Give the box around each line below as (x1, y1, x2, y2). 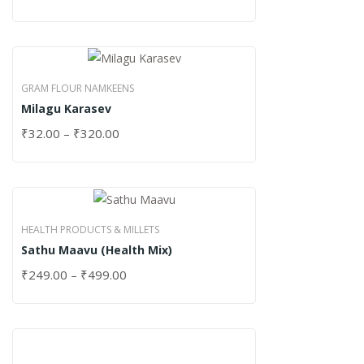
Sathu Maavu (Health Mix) (21, 242, 172, 258)
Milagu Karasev (21, 101, 111, 117)
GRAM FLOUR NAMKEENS (21, 81, 134, 96)
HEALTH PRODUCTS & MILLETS (21, 223, 159, 237)
